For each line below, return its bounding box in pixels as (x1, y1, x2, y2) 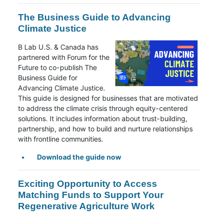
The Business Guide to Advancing (18, 11, 171, 22)
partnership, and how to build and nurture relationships (18, 124, 193, 133)
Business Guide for (18, 73, 78, 82)
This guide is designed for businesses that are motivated (18, 93, 199, 102)
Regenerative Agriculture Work (18, 200, 155, 211)
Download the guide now (36, 152, 121, 161)
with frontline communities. (18, 134, 106, 143)
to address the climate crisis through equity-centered (18, 104, 188, 112)
